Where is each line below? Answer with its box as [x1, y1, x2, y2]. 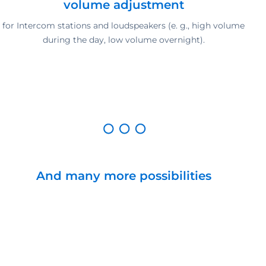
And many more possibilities [36, 168, 211, 183]
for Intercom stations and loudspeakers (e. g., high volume [2, 20, 245, 31]
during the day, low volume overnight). [42, 34, 205, 45]
